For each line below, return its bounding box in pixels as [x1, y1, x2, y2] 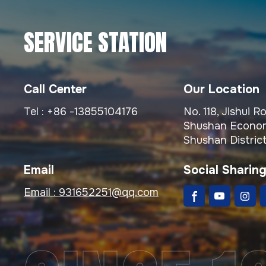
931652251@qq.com [59, 186, 159, 199]
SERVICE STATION [24, 25, 167, 61]
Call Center [24, 81, 87, 97]
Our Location [183, 81, 259, 97]
